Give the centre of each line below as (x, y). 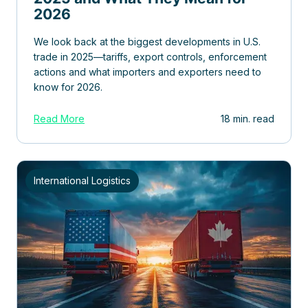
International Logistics (82, 181)
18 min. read (247, 119)
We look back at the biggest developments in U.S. (147, 42)
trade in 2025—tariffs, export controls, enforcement (150, 57)
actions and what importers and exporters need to (147, 72)
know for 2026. (68, 87)
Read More (59, 119)
